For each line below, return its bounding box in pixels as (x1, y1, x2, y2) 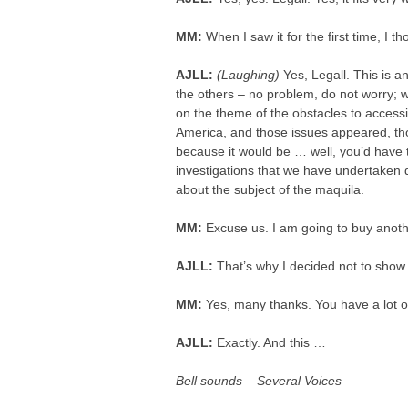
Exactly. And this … (217, 335, 327, 350)
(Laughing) (217, 67, 280, 82)
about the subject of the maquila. (176, 182, 365, 197)
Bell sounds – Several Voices (176, 373, 342, 388)
